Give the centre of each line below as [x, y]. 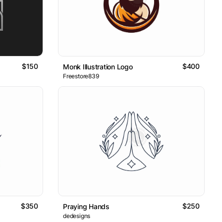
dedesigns [77, 216]
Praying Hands [86, 207]
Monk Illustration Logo [98, 66]
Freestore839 [81, 76]
